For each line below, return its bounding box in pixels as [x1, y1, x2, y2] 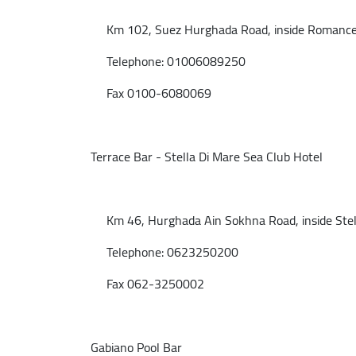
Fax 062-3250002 [91, 272, 204, 296]
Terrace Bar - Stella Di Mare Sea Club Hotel [91, 145, 323, 168]
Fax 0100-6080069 [91, 81, 211, 105]
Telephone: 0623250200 [91, 240, 238, 264]
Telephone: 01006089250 [91, 49, 246, 73]
